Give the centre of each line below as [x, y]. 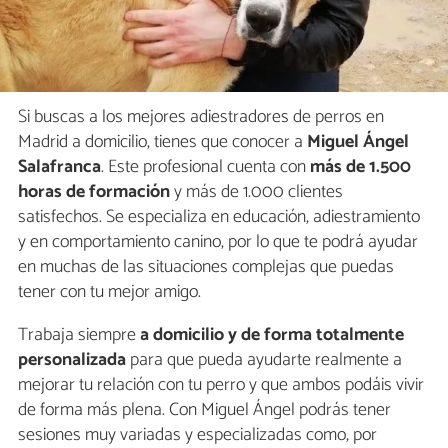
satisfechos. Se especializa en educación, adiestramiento [219, 217]
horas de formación [94, 192]
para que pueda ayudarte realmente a [264, 360]
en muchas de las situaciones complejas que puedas [206, 267]
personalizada [72, 360]
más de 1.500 [360, 167]
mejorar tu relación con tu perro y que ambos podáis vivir [221, 385]
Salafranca [59, 167]
